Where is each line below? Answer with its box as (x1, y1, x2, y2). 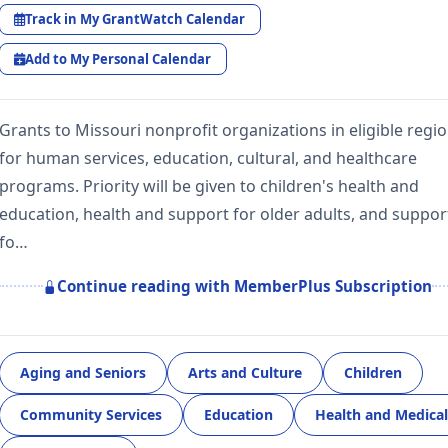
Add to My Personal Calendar (25, 49, 212, 68)
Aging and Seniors (20, 363, 146, 383)
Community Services (20, 405, 162, 425)
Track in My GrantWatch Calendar (25, 10, 246, 29)
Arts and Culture (188, 363, 302, 383)
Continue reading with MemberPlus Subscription (57, 276, 432, 297)
